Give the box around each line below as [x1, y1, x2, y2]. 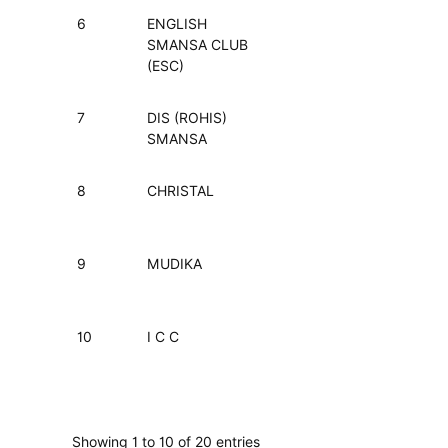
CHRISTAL [147, 183, 214, 199]
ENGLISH [147, 16, 207, 32]
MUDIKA [147, 256, 202, 272]
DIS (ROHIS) [147, 110, 227, 126]
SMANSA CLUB [147, 37, 248, 53]
